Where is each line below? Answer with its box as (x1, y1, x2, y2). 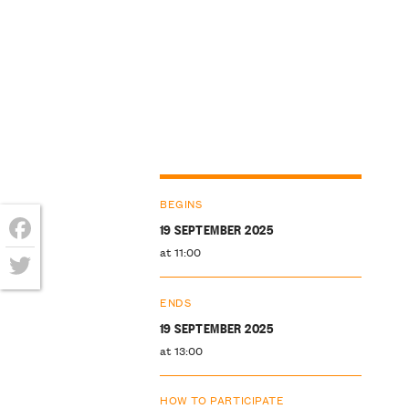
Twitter (5, 282, 67, 307)
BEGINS (159, 194, 203, 212)
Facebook (5, 245, 86, 269)
